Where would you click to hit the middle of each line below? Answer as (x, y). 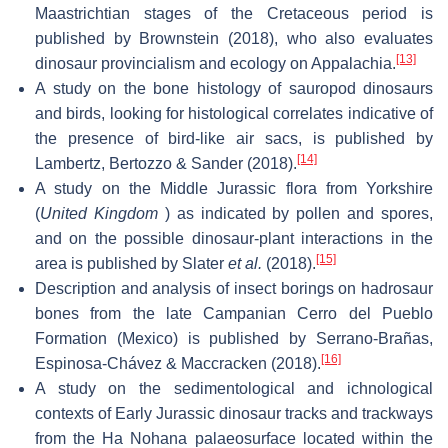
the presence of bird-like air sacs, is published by (234, 138)
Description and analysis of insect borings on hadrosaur (234, 288)
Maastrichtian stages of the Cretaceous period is (234, 13)
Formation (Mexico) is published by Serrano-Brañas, (234, 338)
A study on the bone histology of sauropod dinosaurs (234, 88)
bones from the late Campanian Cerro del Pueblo (234, 313)
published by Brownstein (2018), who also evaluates (234, 38)
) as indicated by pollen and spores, (295, 213)
